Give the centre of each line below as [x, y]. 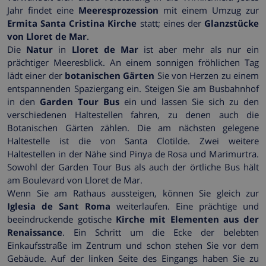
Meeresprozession [118, 10]
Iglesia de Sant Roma [59, 206]
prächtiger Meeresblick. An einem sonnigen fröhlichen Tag [133, 63]
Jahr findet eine [43, 10]
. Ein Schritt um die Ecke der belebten [161, 232]
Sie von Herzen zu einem [207, 76]
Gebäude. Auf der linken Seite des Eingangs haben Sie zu [133, 259]
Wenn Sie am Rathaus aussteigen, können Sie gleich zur [133, 193]
